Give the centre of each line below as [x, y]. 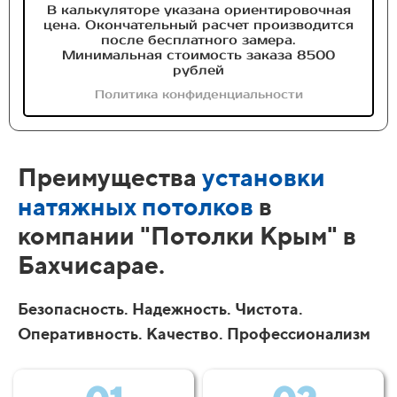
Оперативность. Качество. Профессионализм [194, 333]
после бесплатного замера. [198, 39]
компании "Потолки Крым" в [187, 235]
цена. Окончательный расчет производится [198, 24]
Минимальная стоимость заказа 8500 [198, 54]
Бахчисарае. [94, 264]
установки [264, 176]
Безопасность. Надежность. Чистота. [160, 308]
